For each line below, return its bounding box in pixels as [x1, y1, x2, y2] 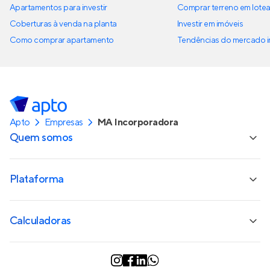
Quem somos [10, 131, 73, 145]
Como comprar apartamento [10, 35, 114, 46]
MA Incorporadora [98, 116, 178, 128]
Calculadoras [10, 214, 71, 228]
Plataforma [10, 172, 64, 186]
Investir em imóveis [177, 19, 243, 30]
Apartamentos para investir [10, 2, 107, 13]
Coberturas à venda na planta [10, 19, 117, 30]
